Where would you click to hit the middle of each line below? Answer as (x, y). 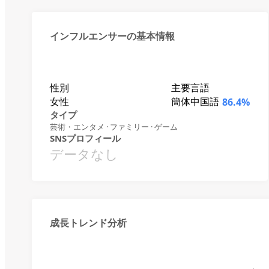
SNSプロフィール (85, 138)
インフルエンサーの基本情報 (112, 36)
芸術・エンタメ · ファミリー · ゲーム (114, 127)
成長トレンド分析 (88, 223)
